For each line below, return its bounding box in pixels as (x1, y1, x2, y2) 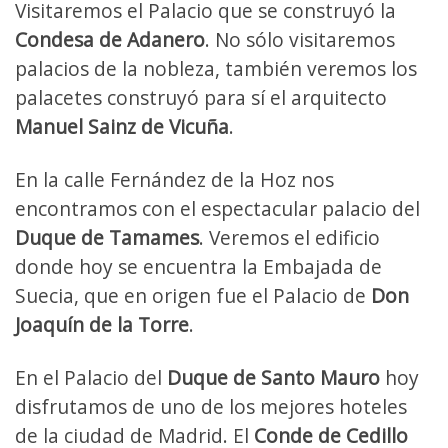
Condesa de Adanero (15, 25, 205, 53)
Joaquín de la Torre (15, 310, 189, 338)
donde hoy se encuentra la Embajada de (15, 252, 382, 280)
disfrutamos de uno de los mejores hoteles (15, 392, 407, 420)
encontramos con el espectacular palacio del (15, 194, 420, 222)
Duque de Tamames (15, 223, 199, 251)
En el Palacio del (15, 363, 167, 391)
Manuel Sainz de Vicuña (15, 112, 229, 140)
